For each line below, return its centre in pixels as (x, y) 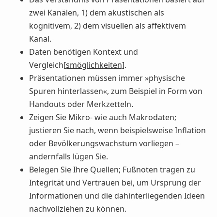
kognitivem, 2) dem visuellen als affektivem (108, 25)
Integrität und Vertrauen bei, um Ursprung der (115, 182)
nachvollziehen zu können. (78, 209)
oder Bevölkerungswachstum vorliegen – (104, 143)
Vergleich (46, 65)
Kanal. (40, 39)
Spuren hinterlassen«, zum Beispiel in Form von (116, 91)
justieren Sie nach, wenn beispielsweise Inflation (117, 130)
